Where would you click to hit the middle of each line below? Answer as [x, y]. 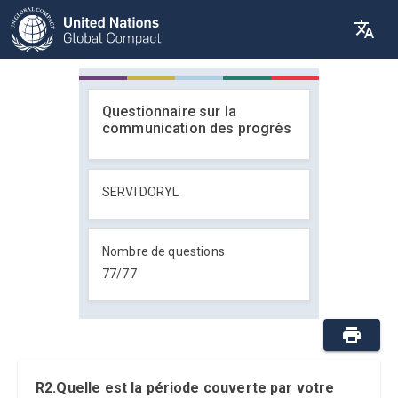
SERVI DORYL [141, 192]
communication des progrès [197, 128]
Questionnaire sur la [169, 111]
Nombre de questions [163, 251]
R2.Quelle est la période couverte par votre [185, 388]
